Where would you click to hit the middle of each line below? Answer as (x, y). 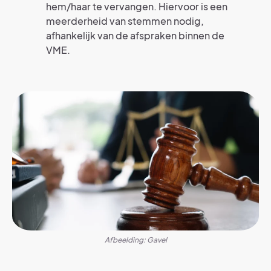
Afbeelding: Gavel (135, 240)
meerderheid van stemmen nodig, (125, 21)
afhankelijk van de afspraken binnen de (135, 36)
